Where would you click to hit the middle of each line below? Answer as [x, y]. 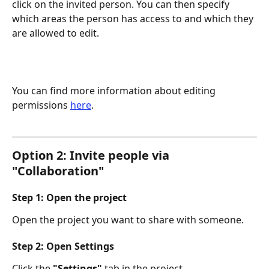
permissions [41, 105]
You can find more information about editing [115, 91]
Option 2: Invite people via [92, 156]
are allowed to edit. [56, 33]
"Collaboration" [58, 171]
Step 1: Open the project [69, 198]
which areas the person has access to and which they [134, 19]
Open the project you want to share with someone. [128, 220]
